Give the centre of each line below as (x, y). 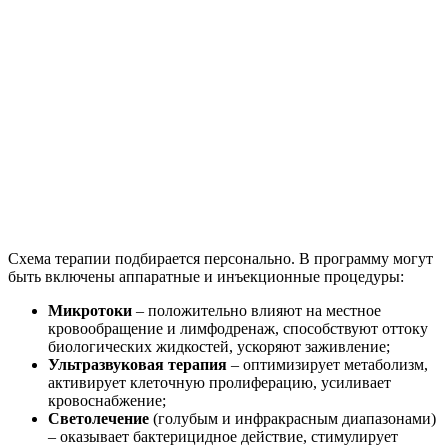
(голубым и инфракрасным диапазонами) (292, 419)
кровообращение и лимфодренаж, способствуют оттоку (238, 329)
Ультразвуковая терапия (137, 365)
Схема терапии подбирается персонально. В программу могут (220, 259)
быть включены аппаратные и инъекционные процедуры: (206, 277)
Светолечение (98, 419)
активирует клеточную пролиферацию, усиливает (219, 383)
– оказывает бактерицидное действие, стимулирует (223, 437)
